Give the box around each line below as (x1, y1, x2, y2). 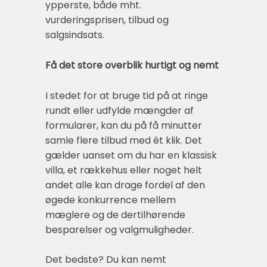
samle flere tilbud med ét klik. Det (45, 133, 202, 148)
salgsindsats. (45, 27, 104, 42)
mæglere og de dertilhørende (45, 208, 185, 222)
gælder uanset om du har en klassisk (45, 148, 217, 163)
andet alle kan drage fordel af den (45, 178, 205, 193)
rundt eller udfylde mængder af (45, 104, 194, 118)
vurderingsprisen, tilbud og (45, 13, 169, 27)
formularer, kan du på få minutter (45, 119, 202, 133)
